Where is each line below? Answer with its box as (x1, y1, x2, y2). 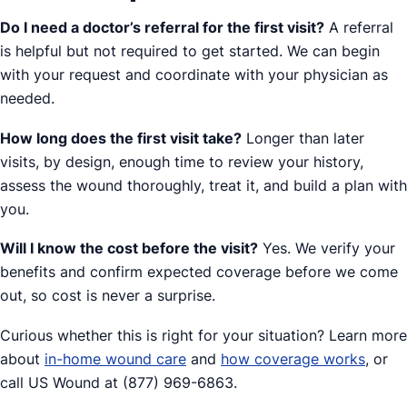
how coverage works (221, 349, 365, 368)
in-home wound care (45, 349, 186, 368)
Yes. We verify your (258, 239, 395, 258)
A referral (324, 18, 393, 37)
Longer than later (242, 128, 364, 147)
